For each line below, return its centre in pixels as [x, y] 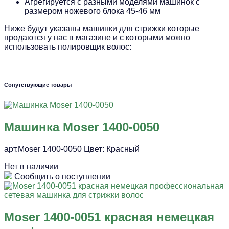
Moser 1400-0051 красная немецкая [109, 217]
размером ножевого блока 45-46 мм [93, 11]
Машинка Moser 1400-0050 [82, 127]
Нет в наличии [31, 166]
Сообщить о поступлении [62, 176]
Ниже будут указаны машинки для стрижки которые [102, 28]
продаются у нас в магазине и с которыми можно [97, 37]
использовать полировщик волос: [68, 47]
